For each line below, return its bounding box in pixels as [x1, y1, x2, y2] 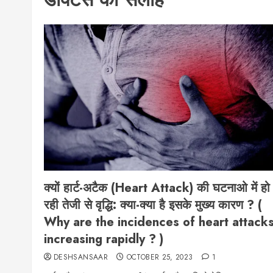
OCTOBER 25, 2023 [126, 252, 193, 263]
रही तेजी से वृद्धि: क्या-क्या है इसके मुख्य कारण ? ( [44, 196, 262, 214]
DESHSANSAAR [54, 252, 108, 263]
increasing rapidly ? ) [44, 230, 163, 248]
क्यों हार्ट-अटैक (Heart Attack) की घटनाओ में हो [44, 179, 270, 197]
